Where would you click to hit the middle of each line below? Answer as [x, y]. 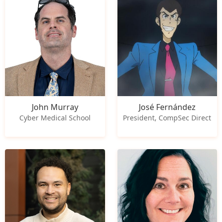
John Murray [55, 107]
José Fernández [167, 107]
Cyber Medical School [55, 118]
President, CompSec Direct [167, 118]
